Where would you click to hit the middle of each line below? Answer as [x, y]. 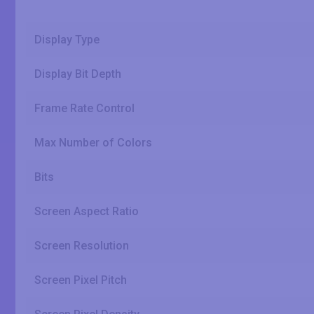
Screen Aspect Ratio [87, 211]
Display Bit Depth [78, 74]
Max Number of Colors [93, 143]
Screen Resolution [82, 246]
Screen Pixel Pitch [81, 280]
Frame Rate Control [84, 108]
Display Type [67, 40]
